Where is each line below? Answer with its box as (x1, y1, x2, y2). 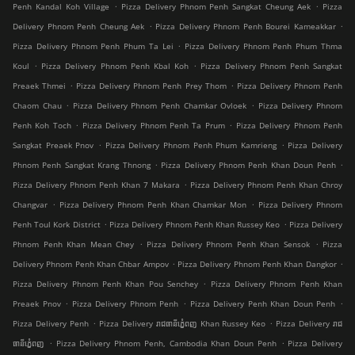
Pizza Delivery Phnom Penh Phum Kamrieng (105, 139, 277, 151)
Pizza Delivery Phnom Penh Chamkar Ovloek (73, 100, 247, 112)
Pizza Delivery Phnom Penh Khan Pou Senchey (13, 278, 198, 290)
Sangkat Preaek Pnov (13, 139, 94, 151)
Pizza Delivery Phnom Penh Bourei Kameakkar (155, 21, 336, 32)
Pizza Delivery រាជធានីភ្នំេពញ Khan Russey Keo (98, 318, 266, 330)
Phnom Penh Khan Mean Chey (13, 239, 135, 250)
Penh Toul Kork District (13, 219, 101, 231)
